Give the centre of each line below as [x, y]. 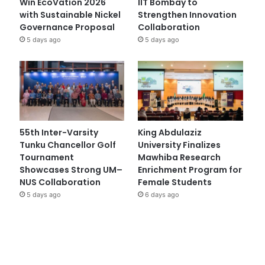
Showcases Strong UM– [71, 169]
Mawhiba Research [180, 157]
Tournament [46, 157]
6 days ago [162, 194]
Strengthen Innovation [188, 15]
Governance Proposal [67, 28]
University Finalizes [180, 145]
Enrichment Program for [190, 169]
